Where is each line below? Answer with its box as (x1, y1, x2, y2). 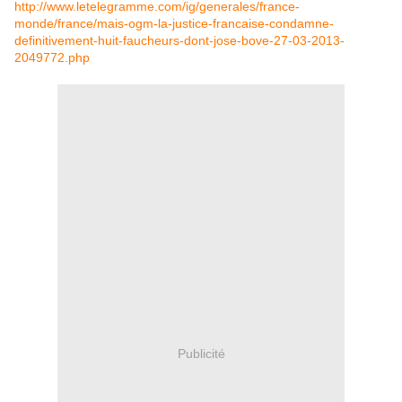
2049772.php (14, 50, 90, 66)
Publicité (177, 345, 225, 361)
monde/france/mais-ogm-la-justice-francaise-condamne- (14, 16, 334, 31)
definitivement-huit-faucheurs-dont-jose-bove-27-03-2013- (14, 33, 345, 48)
